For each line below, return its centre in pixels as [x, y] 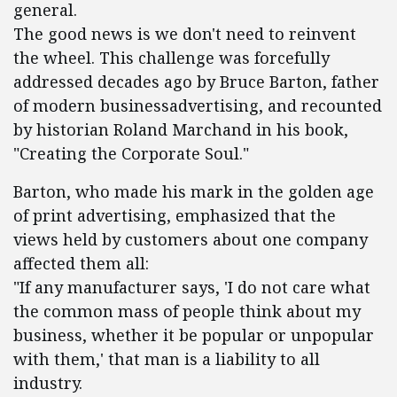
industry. [48, 383]
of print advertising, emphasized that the [175, 215]
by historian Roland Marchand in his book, [181, 129]
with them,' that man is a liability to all [167, 359]
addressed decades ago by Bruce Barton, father [196, 82]
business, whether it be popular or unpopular [194, 335]
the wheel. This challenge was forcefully [171, 58]
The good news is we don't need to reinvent [185, 34]
